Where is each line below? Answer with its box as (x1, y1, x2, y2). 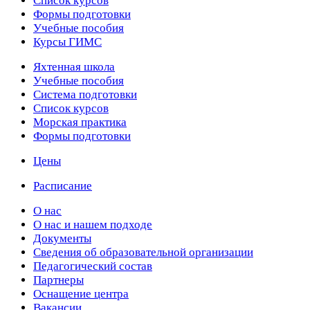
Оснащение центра (33, 286, 129, 300)
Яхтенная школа (33, 60, 115, 73)
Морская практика (33, 115, 127, 129)
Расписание (33, 179, 92, 192)
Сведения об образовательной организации (33, 245, 253, 259)
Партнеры (33, 273, 84, 286)
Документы (33, 231, 91, 245)
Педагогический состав (33, 259, 152, 273)
